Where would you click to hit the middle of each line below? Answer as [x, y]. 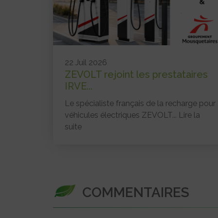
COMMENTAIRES [136, 192]
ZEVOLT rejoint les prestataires [136, 74]
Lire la [189, 115]
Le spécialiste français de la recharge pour [140, 103]
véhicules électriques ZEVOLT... [122, 115]
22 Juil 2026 [86, 62]
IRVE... [79, 86]
